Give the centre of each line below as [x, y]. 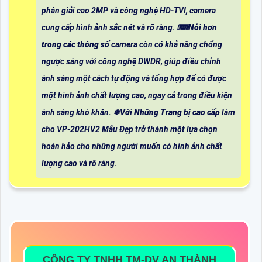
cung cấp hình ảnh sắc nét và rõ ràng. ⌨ [115, 28]
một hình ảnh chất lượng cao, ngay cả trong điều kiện [137, 96]
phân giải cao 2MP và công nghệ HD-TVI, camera [129, 11]
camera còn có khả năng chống [166, 45]
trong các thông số [75, 45]
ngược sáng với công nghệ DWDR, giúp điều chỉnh [131, 62]
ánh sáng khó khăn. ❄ [81, 113]
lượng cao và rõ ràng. [79, 163]
